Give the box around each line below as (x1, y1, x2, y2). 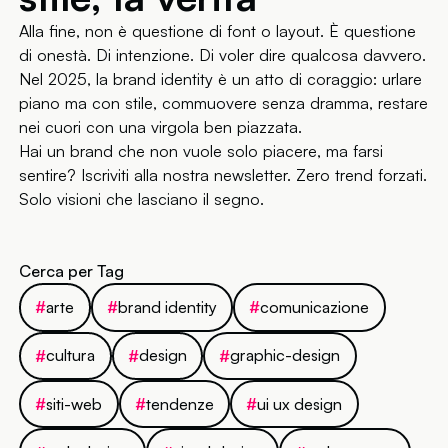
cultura (46, 345, 96, 366)
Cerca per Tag (19, 261, 125, 282)
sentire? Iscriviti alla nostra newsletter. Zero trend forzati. (19, 165, 428, 186)
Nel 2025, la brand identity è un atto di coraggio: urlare (19, 69, 423, 90)
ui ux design (257, 393, 343, 414)
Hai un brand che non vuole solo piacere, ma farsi (19, 141, 384, 162)
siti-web (46, 393, 103, 414)
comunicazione (260, 296, 370, 317)
